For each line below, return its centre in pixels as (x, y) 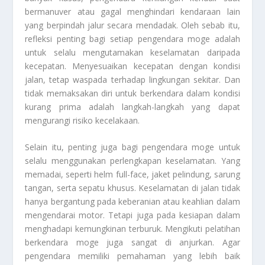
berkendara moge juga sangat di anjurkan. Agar (132, 243)
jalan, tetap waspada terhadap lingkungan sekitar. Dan (132, 79)
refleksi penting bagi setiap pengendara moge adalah (132, 38)
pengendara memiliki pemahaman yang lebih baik (132, 256)
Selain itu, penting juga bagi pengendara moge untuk (132, 147)
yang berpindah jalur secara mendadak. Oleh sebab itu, (132, 25)
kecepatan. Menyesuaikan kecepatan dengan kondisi (132, 66)
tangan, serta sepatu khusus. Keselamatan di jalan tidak (132, 188)
